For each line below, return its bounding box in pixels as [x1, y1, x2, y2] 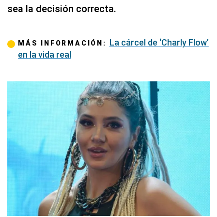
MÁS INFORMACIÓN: [18, 39, 107, 47]
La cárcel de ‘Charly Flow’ [109, 37, 209, 47]
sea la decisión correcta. [7, 2, 116, 15]
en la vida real [18, 49, 71, 60]
